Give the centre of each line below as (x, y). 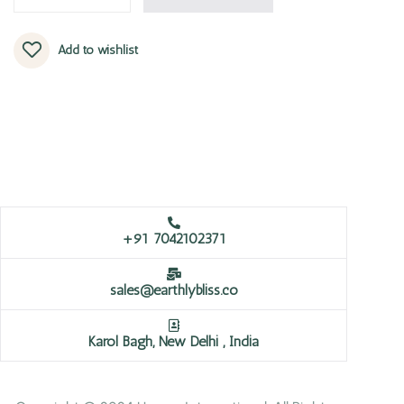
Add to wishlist (98, 50)
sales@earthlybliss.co (174, 289)
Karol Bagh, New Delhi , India (174, 341)
